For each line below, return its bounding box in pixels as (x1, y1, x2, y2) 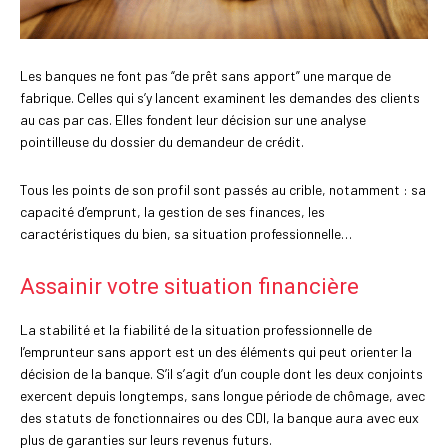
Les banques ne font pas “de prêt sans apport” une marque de (20, 67, 391, 85)
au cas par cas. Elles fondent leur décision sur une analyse (20, 111, 366, 129)
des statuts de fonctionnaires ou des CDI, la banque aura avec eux (20, 409, 419, 427)
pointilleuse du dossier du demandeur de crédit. (20, 133, 304, 151)
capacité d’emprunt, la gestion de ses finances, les (20, 203, 325, 221)
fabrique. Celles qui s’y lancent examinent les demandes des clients (20, 89, 420, 107)
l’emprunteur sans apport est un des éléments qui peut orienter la (20, 343, 412, 361)
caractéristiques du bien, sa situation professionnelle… (20, 225, 352, 243)
